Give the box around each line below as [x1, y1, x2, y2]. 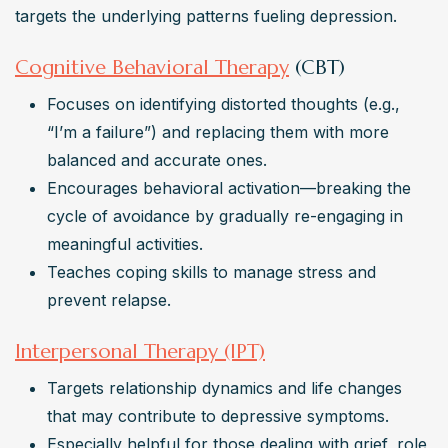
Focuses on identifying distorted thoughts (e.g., [47, 94, 400, 115]
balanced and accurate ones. [47, 150, 267, 171]
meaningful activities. [47, 234, 203, 255]
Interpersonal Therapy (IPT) [15, 339, 265, 365]
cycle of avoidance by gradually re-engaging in [47, 206, 403, 227]
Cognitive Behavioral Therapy [15, 55, 289, 81]
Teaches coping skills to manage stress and [47, 262, 376, 283]
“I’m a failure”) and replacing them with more [47, 122, 389, 143]
